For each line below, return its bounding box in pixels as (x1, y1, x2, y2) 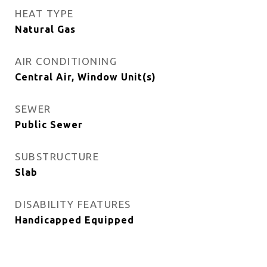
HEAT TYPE (15, 8, 74, 19)
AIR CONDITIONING (15, 55, 117, 67)
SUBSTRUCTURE (15, 151, 99, 162)
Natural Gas (15, 24, 76, 35)
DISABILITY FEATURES (15, 198, 131, 210)
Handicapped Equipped (15, 215, 134, 225)
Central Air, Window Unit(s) (15, 72, 156, 82)
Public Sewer (15, 119, 83, 130)
